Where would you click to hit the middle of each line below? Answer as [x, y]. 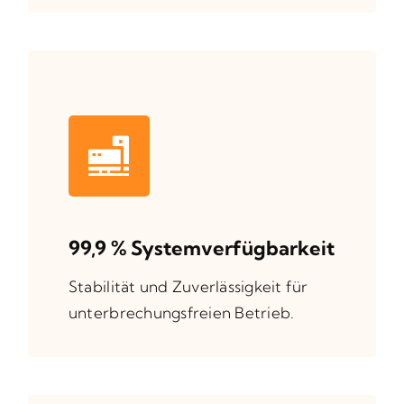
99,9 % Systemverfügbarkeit [201, 248]
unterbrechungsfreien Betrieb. [181, 312]
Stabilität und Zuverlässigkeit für [188, 286]
